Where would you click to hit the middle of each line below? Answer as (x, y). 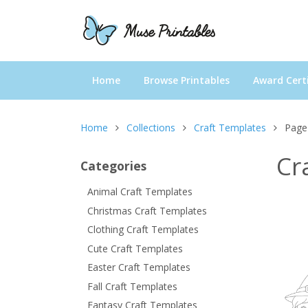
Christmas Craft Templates (147, 210)
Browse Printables (187, 80)
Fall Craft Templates (132, 286)
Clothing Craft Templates (143, 230)
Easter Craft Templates (139, 267)
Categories (113, 165)
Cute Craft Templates (135, 248)
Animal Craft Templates (140, 192)
